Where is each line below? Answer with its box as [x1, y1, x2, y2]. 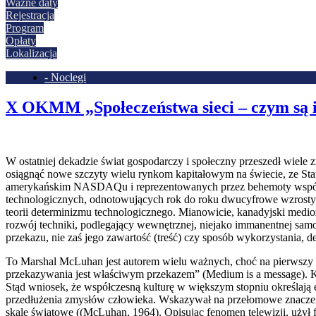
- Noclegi [44, 71, 86, 83]
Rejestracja [6, 9, 54, 21]
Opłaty [6, 35, 36, 47]
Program [6, 22, 44, 34]
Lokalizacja [6, 47, 57, 59]
